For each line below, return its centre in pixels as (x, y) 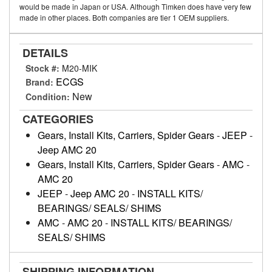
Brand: (39, 82)
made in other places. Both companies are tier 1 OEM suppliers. (124, 17)
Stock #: (44, 68)
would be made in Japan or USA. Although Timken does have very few (135, 6)
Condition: (48, 97)
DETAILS (45, 53)
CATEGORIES (58, 119)
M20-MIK (80, 68)
